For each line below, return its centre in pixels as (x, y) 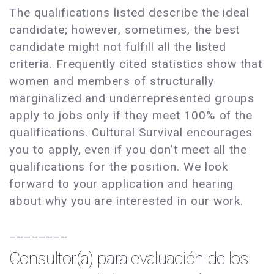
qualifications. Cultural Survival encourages (131, 133)
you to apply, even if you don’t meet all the (128, 150)
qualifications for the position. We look (119, 167)
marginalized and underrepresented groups (132, 98)
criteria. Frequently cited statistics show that (136, 64)
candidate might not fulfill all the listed (118, 47)
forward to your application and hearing (122, 184)
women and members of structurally (112, 81)
